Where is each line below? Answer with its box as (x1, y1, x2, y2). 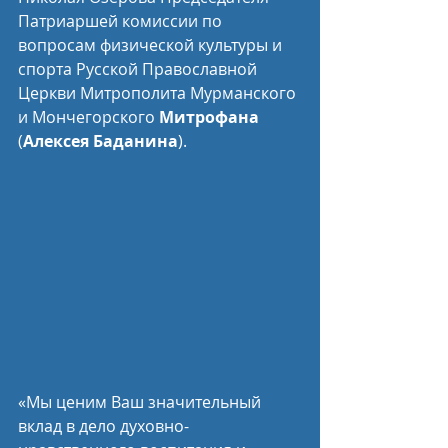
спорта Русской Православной (18, 58, 261, 80)
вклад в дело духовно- (18, 415, 189, 438)
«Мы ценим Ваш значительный (18, 391, 265, 414)
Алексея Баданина (23, 130, 178, 152)
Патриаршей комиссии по (18, 10, 226, 32)
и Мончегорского (18, 106, 159, 128)
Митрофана (159, 106, 259, 128)
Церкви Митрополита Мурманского (18, 82, 300, 104)
